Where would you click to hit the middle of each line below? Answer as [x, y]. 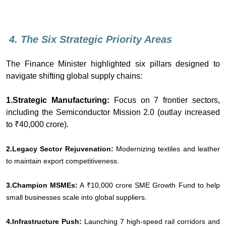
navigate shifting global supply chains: [74, 76]
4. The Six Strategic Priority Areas [89, 39]
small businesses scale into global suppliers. [76, 197]
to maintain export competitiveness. [63, 161]
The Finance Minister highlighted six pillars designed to [113, 64]
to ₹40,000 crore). [37, 124]
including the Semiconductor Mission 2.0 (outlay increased [113, 112]
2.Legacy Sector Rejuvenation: [61, 149]
